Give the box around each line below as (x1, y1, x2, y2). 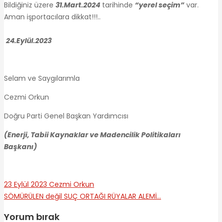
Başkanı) (4, 141, 40, 152)
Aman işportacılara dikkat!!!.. (4, 11, 218, 22)
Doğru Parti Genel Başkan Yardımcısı (4, 111, 128, 121)
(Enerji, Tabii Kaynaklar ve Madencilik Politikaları (4, 129, 181, 140)
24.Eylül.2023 (6, 35, 52, 46)
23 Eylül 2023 (4, 179, 47, 189)
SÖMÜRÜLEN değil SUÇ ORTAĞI (4, 191, 106, 201)
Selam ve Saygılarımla (4, 73, 80, 83)
